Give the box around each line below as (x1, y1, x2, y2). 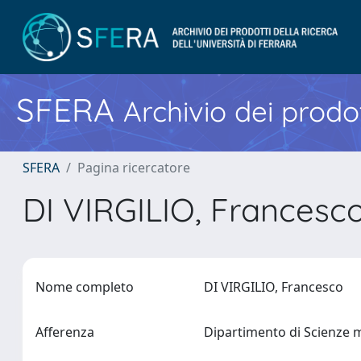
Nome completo (35, 278, 134, 296)
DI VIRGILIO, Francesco (204, 278, 351, 296)
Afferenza (35, 323, 94, 341)
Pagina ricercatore (77, 159, 190, 176)
